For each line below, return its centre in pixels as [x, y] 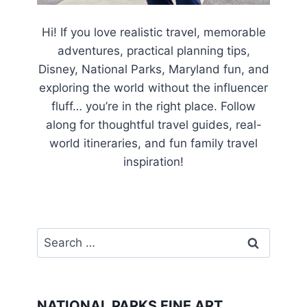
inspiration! [153, 162]
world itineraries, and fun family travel [153, 144]
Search [56, 236]
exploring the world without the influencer [153, 88]
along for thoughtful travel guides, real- [153, 125]
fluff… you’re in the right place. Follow [153, 107]
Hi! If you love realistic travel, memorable [153, 33]
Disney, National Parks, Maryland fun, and [153, 70]
